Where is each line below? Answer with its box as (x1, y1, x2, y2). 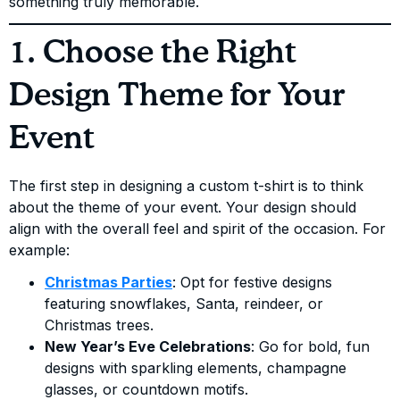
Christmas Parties (45, 273, 172, 292)
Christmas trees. (45, 316, 154, 335)
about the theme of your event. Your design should (9, 198, 356, 217)
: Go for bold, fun (251, 337, 370, 356)
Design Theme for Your (9, 80, 345, 113)
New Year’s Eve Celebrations (45, 337, 251, 356)
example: (9, 241, 70, 260)
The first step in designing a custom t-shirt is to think (9, 177, 363, 196)
